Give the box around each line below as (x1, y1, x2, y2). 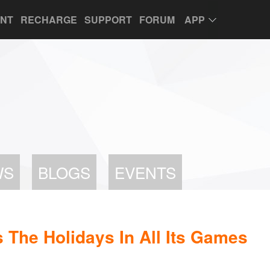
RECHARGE (20, 13, 77, 27)
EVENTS (115, 161, 176, 183)
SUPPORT (84, 13, 132, 27)
